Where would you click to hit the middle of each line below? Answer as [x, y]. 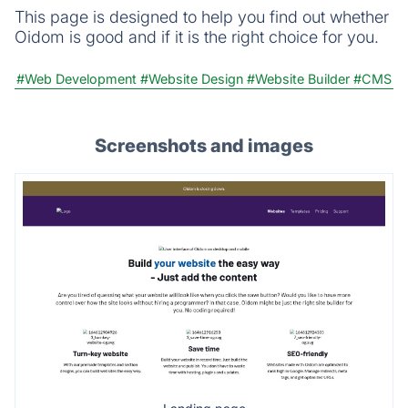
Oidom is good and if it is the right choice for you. [197, 36]
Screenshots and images [204, 145]
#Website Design [192, 78]
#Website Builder [298, 78]
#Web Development [76, 78]
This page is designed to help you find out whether [202, 16]
